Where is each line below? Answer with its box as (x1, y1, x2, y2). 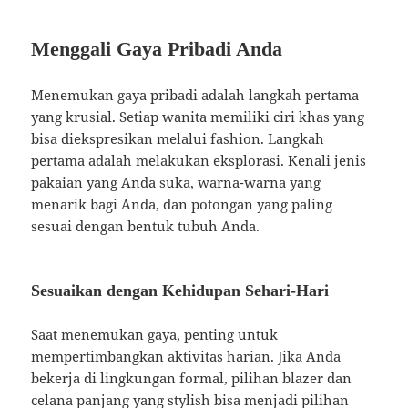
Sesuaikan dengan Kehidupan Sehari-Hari (31, 281, 330, 301)
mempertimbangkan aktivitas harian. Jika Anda (31, 347, 342, 366)
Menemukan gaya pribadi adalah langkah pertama (31, 86, 360, 105)
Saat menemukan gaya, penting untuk (31, 325, 279, 344)
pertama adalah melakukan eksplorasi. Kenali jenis (31, 151, 367, 170)
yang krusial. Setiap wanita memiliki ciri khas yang (31, 107, 365, 127)
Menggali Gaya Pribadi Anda (31, 37, 283, 61)
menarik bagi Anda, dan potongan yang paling (31, 195, 333, 214)
